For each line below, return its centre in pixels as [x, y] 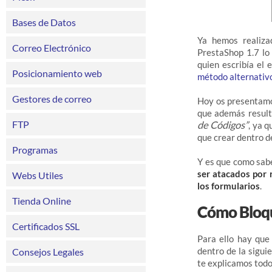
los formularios [229, 186]
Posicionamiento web [57, 73]
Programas [35, 150]
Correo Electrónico [52, 48]
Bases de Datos [44, 22]
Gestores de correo [52, 99]
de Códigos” [223, 125]
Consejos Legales [48, 252]
